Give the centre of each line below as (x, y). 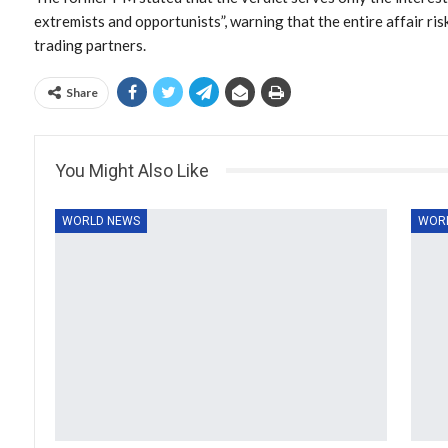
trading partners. (90, 44)
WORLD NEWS (101, 220)
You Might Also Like (132, 170)
